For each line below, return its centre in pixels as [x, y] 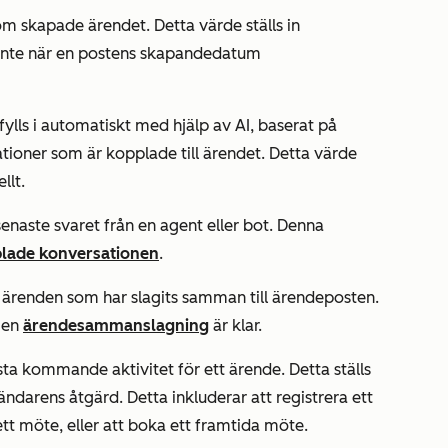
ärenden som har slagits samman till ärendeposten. [190, 298]
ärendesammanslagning [116, 326]
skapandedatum [200, 54]
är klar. [235, 326]
